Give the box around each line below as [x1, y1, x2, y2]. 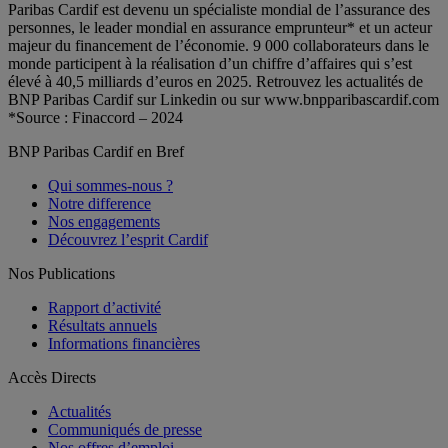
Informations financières [48, 335, 200, 353]
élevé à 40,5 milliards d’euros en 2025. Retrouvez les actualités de [8, 73, 423, 91]
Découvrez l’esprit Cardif [48, 231, 208, 249]
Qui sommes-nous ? [48, 177, 173, 195]
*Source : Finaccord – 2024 [8, 109, 183, 127]
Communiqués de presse [48, 421, 202, 439]
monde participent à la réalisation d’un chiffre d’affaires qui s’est [8, 55, 412, 73]
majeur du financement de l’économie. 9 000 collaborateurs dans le [8, 37, 429, 55]
